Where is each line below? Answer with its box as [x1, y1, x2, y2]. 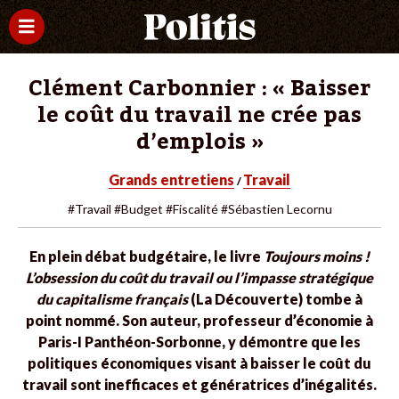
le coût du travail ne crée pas [37, 94, 362, 137]
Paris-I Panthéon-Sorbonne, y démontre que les [38, 333, 361, 350]
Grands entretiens [109, 171, 234, 188]
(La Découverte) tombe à [188, 290, 362, 307]
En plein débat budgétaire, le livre [29, 248, 264, 265]
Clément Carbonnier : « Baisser [28, 67, 370, 110]
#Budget [113, 201, 163, 216]
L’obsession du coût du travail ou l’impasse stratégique [26, 269, 373, 286]
